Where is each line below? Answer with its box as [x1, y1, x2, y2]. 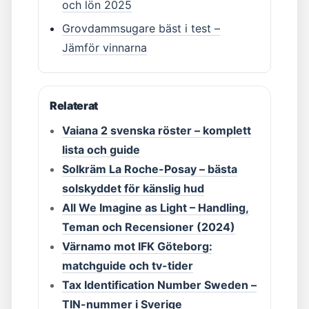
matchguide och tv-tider [62, 259, 193, 272]
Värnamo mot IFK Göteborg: [62, 239, 212, 253]
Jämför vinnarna [62, 41, 147, 54]
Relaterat [50, 99, 99, 112]
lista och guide [62, 143, 140, 157]
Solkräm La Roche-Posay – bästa [62, 162, 237, 176]
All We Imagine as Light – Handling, [62, 201, 249, 215]
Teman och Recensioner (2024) [62, 220, 235, 234]
